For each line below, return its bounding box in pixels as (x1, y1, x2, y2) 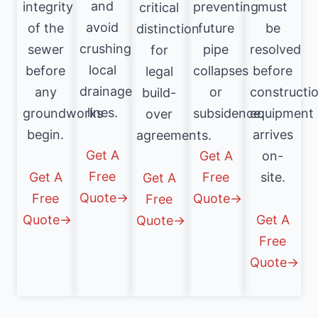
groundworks (23, 106, 103, 121)
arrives (252, 127, 293, 143)
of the (27, 21, 64, 36)
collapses (193, 63, 248, 79)
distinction (136, 21, 199, 37)
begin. (27, 127, 64, 143)
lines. (87, 105, 118, 121)
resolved (250, 42, 301, 57)
